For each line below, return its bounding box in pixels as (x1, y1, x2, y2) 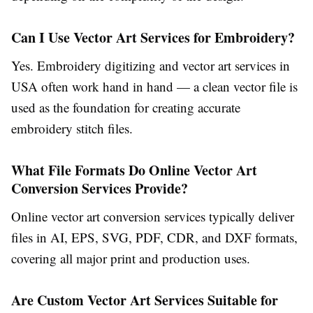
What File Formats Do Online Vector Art (11, 160, 257, 181)
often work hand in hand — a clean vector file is (38, 78, 298, 96)
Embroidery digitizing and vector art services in (37, 57, 290, 75)
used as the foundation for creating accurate (11, 99, 240, 117)
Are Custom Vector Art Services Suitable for (11, 290, 278, 311)
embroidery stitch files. (11, 119, 133, 138)
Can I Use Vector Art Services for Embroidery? (11, 27, 295, 48)
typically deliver (205, 208, 294, 226)
